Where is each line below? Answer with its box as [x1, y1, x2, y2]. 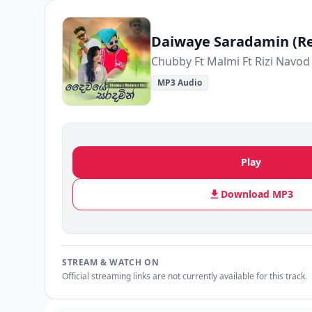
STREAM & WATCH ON [62, 256, 159, 268]
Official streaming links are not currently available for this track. [62, 270, 307, 282]
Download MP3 [221, 187, 293, 201]
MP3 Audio [157, 77, 202, 88]
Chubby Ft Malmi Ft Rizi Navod [151, 54, 310, 69]
